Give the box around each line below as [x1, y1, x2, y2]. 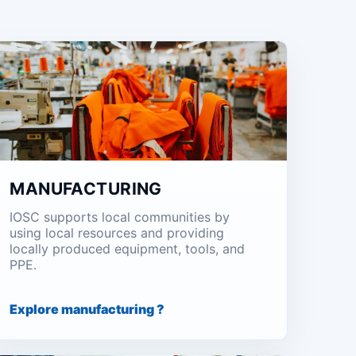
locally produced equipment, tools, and [10, 241, 246, 257]
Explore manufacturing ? [10, 301, 165, 317]
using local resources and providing [10, 225, 225, 241]
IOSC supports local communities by [10, 209, 230, 225]
